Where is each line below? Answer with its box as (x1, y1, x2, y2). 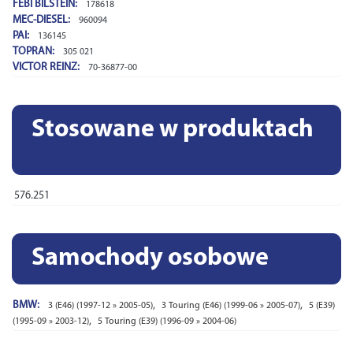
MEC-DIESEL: (13, 14, 72, 26)
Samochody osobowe (32, 246, 269, 271)
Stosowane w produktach (32, 117, 314, 143)
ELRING (32, 136, 114, 162)
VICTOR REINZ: (13, 61, 82, 73)
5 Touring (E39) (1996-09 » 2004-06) (98, 317, 236, 326)
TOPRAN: (13, 46, 57, 58)
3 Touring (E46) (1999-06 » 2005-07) (162, 301, 300, 310)
